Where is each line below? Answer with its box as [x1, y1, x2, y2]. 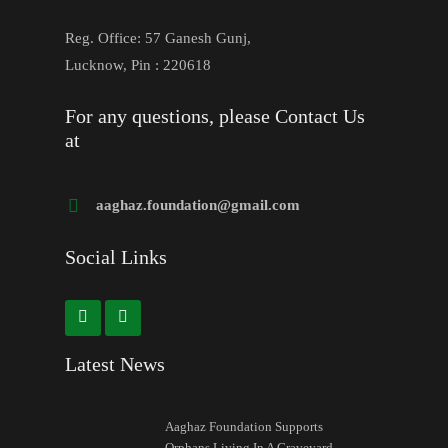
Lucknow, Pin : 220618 [65, 56, 211, 73]
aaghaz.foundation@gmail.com [96, 196, 300, 213]
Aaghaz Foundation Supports [165, 419, 323, 435]
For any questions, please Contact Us [65, 104, 365, 127]
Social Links [65, 245, 167, 268]
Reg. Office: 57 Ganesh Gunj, [65, 29, 251, 46]
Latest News [65, 353, 165, 376]
